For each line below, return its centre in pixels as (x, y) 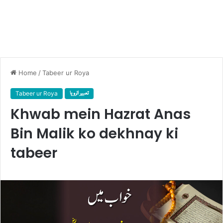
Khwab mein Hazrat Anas (101, 114)
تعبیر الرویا (79, 94)
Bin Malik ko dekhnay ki (94, 134)
